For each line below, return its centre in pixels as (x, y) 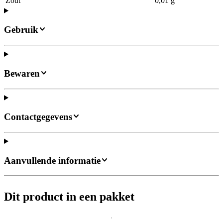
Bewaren (22, 73)
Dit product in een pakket (69, 197)
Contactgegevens (38, 117)
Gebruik (21, 30)
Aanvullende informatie (52, 160)
